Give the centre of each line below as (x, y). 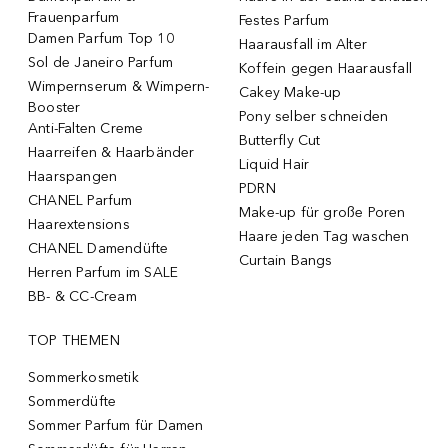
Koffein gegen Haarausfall (325, 68)
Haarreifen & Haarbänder (111, 152)
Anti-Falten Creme (86, 128)
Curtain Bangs (286, 260)
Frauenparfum (74, 17)
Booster (54, 107)
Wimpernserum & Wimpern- (119, 86)
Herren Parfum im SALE (103, 272)
